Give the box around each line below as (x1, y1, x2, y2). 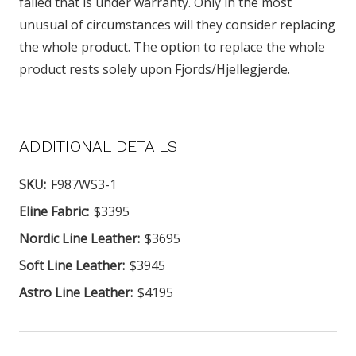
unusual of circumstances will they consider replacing (19, 15, 335, 33)
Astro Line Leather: (19, 283, 133, 301)
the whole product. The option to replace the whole (19, 37, 325, 56)
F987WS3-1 (51, 175, 117, 193)
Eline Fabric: (19, 202, 89, 220)
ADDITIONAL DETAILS (19, 136, 178, 156)
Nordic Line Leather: (19, 229, 140, 247)
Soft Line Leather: (19, 256, 125, 274)
